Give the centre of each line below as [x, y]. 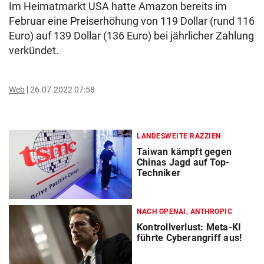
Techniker [159, 173]
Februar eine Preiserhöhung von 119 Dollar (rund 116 [132, 21]
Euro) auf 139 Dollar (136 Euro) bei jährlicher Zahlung [131, 36]
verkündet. [34, 51]
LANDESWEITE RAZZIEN [179, 136]
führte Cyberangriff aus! [189, 238]
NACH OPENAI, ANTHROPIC [184, 212]
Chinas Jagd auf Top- [183, 163]
